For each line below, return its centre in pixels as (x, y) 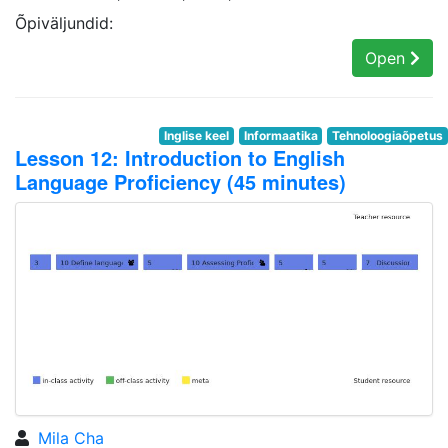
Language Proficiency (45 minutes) (180, 181)
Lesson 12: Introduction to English (180, 157)
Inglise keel (197, 135)
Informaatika (280, 135)
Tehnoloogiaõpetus (388, 135)
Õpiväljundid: (64, 23)
